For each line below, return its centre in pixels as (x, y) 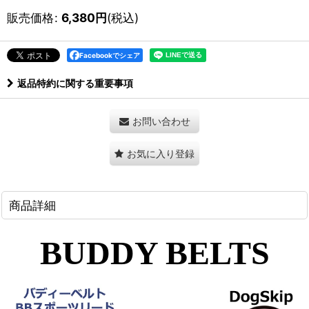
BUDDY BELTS (154, 253)
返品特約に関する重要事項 (75, 83)
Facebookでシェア (110, 55)
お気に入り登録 (161, 153)
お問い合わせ (161, 121)
